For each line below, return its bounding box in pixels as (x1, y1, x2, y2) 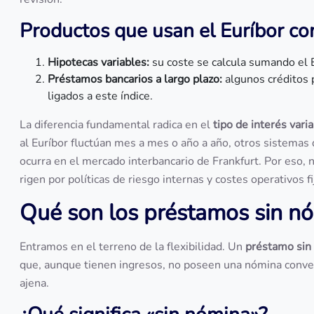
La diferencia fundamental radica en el (20, 117, 213, 132)
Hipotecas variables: (48, 55, 149, 70)
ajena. (20, 275, 49, 291)
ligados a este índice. (48, 88, 153, 104)
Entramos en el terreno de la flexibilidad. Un (20, 239, 245, 254)
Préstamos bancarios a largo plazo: (48, 71, 222, 87)
